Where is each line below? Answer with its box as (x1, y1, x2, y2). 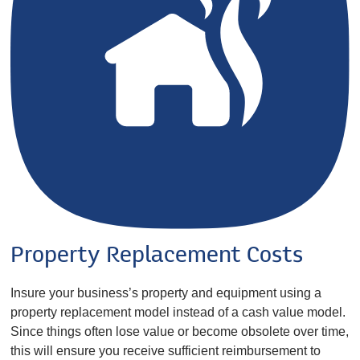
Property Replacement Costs (10, 244, 304, 269)
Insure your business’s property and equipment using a (10, 286, 322, 301)
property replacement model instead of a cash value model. (10, 305, 346, 320)
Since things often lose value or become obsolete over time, (10, 325, 350, 339)
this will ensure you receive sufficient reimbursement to (10, 344, 321, 358)
